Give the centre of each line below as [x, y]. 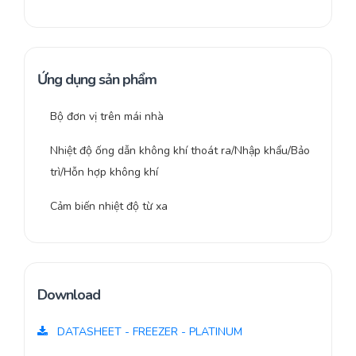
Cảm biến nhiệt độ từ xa [109, 207]
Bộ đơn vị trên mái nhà [107, 117]
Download [69, 295]
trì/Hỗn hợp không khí [104, 172]
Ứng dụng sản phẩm [97, 80]
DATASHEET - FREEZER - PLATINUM [148, 332]
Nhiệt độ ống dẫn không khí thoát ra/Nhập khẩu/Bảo [180, 151]
